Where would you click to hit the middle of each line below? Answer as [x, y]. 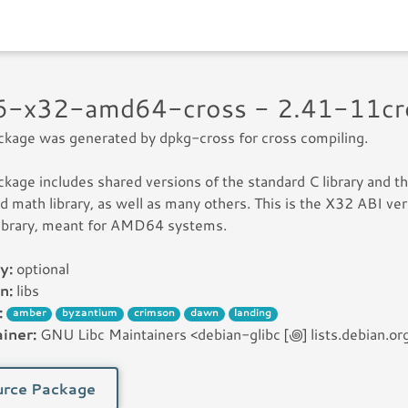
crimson [154, 313]
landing [253, 313]
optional [41, 268]
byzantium [90, 313]
